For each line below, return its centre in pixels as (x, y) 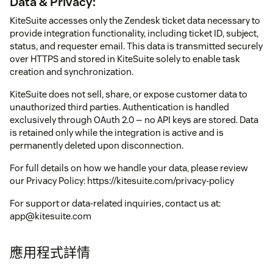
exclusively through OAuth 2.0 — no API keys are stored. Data (134, 119)
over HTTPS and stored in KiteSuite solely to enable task (125, 58)
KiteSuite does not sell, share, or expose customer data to (129, 94)
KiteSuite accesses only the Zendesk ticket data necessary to (135, 20)
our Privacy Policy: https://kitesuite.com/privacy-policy (122, 180)
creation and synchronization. (72, 71)
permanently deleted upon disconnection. (97, 145)
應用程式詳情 (50, 252)
